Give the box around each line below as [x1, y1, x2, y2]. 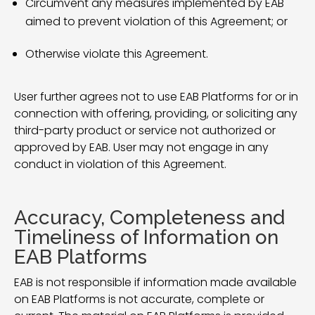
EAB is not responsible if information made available [14, 274, 297, 290]
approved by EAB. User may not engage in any [14, 139, 269, 155]
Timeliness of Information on [14, 226, 278, 249]
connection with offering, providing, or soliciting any [14, 105, 297, 122]
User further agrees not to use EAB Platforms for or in [14, 89, 298, 105]
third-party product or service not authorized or [14, 122, 276, 139]
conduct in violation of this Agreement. [14, 156, 226, 172]
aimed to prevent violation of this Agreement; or [25, 13, 288, 30]
